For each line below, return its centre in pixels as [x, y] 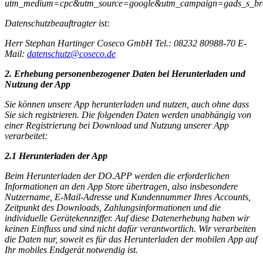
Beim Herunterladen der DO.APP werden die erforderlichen [117, 176]
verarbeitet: [26, 136]
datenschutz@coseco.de [71, 53]
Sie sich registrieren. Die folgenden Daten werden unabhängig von [128, 114]
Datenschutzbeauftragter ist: [57, 23]
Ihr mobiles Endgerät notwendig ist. [71, 249]
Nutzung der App [38, 84]
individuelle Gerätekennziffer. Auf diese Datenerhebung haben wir [127, 218]
